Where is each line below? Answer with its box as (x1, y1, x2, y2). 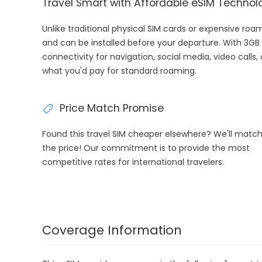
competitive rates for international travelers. (42, 156, 224, 168)
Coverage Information (42, 222, 182, 239)
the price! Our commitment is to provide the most (42, 142, 250, 154)
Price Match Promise (60, 101, 164, 115)
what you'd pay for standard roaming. (42, 65, 196, 77)
